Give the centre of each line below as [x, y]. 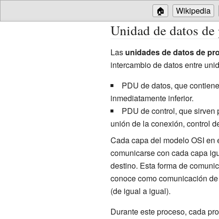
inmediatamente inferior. [152, 98]
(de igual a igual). [140, 191]
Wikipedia [193, 11]
